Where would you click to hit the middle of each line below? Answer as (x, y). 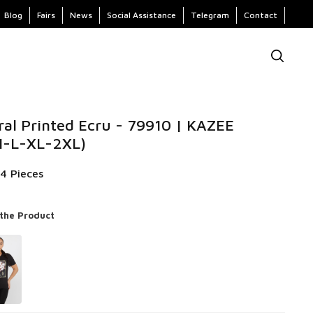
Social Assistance (141, 15)
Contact (261, 15)
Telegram (210, 15)
